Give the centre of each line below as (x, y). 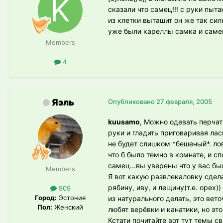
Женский (68, 207)
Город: (46, 197)
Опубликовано (132, 101)
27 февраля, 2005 (184, 101)
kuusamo (124, 121)
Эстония (71, 197)
